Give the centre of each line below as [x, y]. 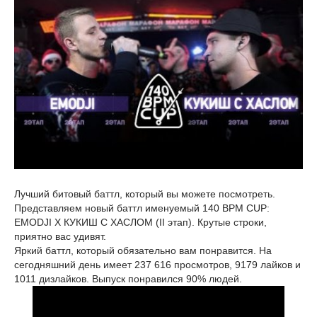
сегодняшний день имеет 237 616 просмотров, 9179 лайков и [157, 265]
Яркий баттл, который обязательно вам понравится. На [143, 251]
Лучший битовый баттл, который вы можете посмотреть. [145, 194]
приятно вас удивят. [60, 237]
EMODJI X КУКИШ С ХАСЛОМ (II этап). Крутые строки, [140, 223]
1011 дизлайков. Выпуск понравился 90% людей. [128, 279]
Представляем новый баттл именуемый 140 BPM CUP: [142, 208]
